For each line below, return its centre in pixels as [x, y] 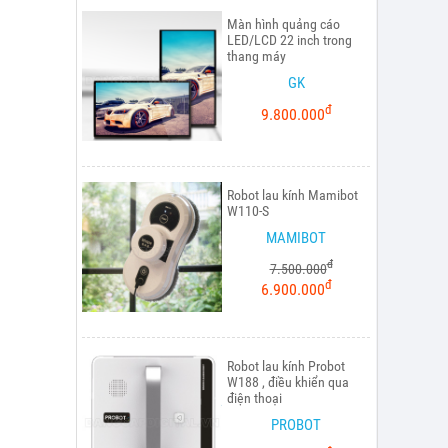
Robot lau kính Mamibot [292, 194]
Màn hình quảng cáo [283, 23]
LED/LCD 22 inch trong [289, 39]
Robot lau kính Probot [286, 365]
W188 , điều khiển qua [288, 381]
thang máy [256, 55]
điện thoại [254, 397]
